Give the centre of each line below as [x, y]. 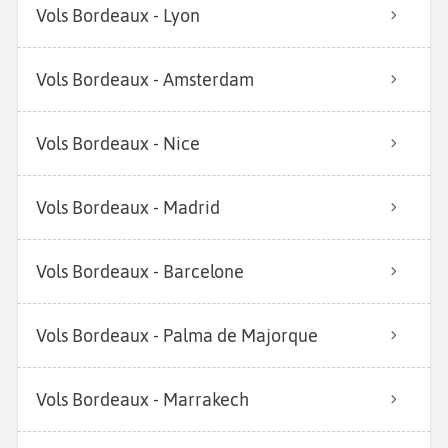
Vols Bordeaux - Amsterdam [145, 79]
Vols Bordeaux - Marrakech [142, 399]
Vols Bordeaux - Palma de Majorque [177, 335]
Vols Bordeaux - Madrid [128, 207]
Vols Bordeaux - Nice [118, 143]
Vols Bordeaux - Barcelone [140, 271]
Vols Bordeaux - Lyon [118, 15]
